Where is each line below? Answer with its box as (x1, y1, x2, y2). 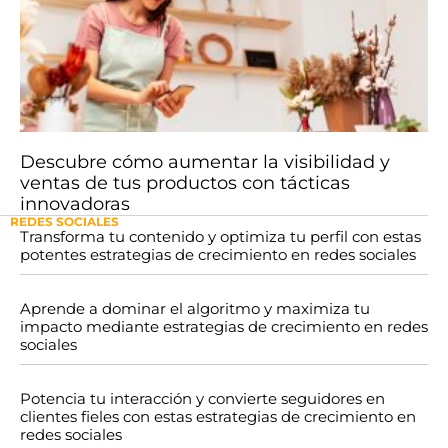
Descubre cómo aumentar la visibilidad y (20, 151, 390, 174)
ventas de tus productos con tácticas (20, 172, 350, 195)
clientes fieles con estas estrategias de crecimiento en (20, 407, 416, 427)
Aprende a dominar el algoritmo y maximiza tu (20, 299, 370, 319)
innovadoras (20, 193, 130, 216)
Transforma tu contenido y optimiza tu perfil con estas (20, 227, 421, 247)
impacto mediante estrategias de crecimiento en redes (20, 317, 428, 337)
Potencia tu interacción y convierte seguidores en (20, 389, 385, 409)
